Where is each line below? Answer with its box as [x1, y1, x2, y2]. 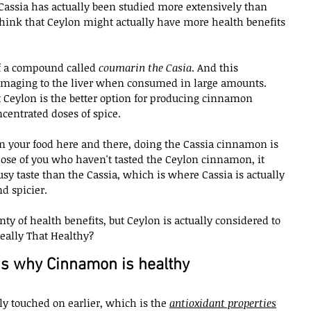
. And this [192, 60, 241, 74]
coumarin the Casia [99, 60, 192, 74]
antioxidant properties [169, 295, 276, 310]
